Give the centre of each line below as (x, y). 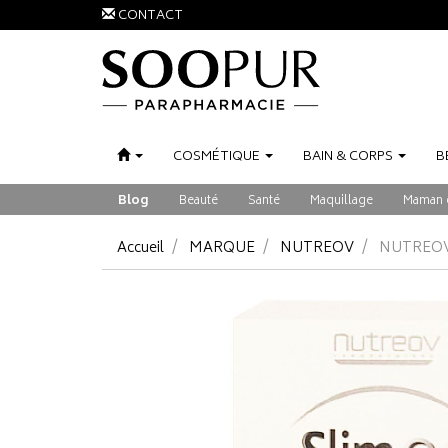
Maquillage (341, 201)
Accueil (140, 248)
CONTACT (150, 16)
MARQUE (222, 248)
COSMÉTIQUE (216, 157)
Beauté (198, 201)
